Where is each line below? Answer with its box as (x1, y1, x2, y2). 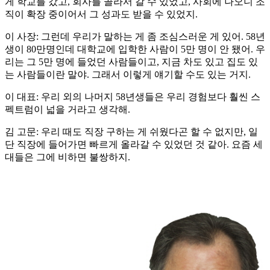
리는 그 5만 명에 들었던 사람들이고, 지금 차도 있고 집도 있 (5, 57, 258, 67)
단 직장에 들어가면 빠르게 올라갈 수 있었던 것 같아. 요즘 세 (5, 139, 263, 150)
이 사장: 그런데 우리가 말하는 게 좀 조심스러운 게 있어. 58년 (5, 31, 265, 42)
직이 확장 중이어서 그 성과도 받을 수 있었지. (5, 9, 198, 20)
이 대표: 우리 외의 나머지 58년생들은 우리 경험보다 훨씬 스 (5, 92, 260, 102)
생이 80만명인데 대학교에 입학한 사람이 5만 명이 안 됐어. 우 (5, 44, 265, 55)
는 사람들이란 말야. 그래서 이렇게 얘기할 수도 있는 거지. (5, 69, 251, 80)
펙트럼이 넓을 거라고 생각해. (5, 104, 130, 115)
